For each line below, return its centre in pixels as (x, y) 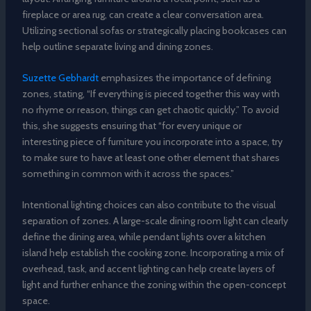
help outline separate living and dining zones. (117, 46)
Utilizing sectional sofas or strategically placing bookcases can (154, 30)
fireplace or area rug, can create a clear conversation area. (143, 14)
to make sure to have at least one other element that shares (151, 158)
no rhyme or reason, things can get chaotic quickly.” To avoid (150, 110)
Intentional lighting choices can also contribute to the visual (149, 205)
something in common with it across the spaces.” (128, 174)
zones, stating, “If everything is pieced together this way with (151, 94)
